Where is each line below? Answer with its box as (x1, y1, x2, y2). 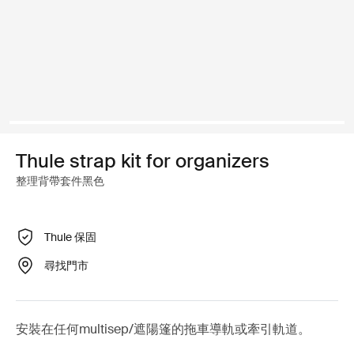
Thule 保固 (44, 229, 96, 244)
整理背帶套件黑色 (16, 174, 104, 188)
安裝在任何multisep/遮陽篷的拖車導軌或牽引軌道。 (16, 321, 311, 337)
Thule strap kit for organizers (16, 149, 269, 173)
